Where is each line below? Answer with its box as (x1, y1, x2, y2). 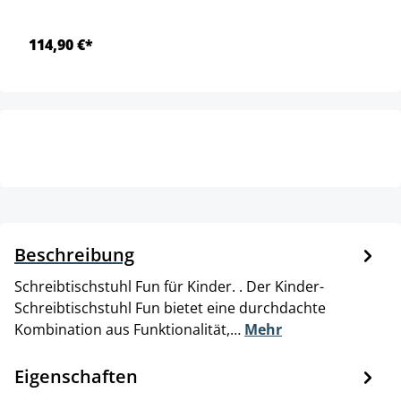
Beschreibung (14, 242, 134, 267)
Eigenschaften (14, 363, 138, 388)
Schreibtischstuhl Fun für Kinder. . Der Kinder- (14, 276, 324, 296)
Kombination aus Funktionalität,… (14, 319, 244, 339)
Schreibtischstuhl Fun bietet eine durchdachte (14, 297, 326, 318)
